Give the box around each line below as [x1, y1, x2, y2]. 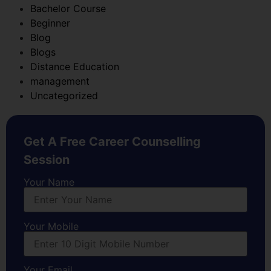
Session [24, 152, 70, 167]
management [30, 74, 90, 87]
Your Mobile [24, 220, 79, 232]
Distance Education [30, 60, 119, 73]
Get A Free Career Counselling [24, 134, 201, 149]
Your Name [24, 176, 74, 189]
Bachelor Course [30, 2, 106, 15]
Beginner [30, 16, 70, 29]
